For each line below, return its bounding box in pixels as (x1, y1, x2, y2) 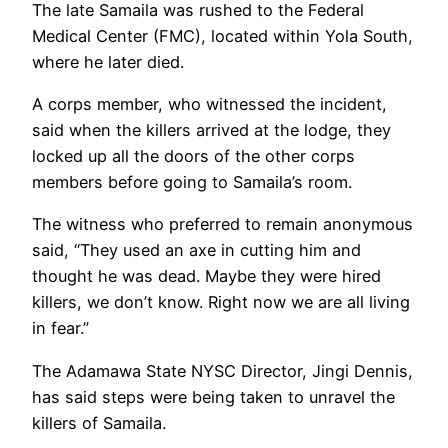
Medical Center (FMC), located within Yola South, (32, 25, 413, 46)
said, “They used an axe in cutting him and (32, 240, 361, 261)
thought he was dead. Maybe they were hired (32, 266, 381, 287)
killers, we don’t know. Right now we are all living (32, 292, 410, 313)
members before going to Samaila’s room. (32, 172, 352, 193)
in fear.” (32, 318, 89, 339)
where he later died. (32, 51, 184, 72)
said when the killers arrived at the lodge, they (32, 120, 391, 141)
